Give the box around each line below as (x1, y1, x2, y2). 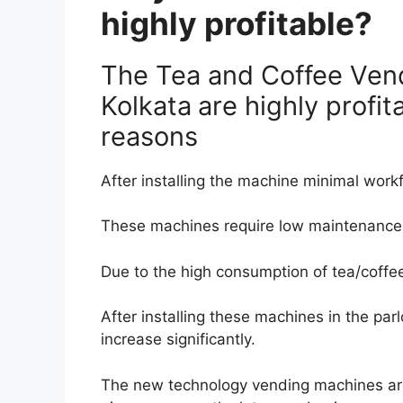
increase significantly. (101, 330, 255, 349)
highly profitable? (101, 4, 372, 42)
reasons (101, 120, 198, 152)
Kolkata (101, 89, 192, 121)
